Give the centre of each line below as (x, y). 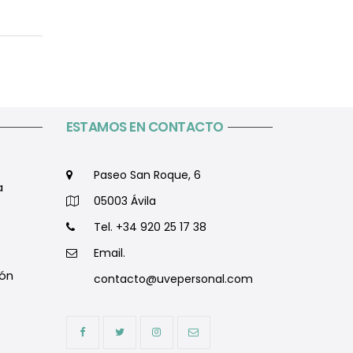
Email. (109, 253)
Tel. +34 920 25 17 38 (150, 227)
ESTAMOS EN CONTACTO (145, 126)
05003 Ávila (124, 201)
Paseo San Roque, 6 (147, 175)
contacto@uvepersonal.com (173, 279)
